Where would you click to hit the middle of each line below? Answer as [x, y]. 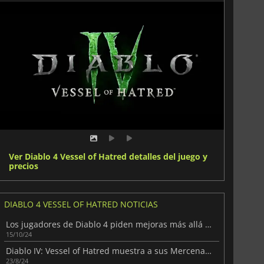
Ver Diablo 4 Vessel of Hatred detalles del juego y [108, 157]
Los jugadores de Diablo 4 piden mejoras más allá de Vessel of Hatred [208, 225]
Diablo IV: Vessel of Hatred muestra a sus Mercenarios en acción [208, 251]
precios [23, 166]
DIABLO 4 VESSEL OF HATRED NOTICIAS [81, 204]
